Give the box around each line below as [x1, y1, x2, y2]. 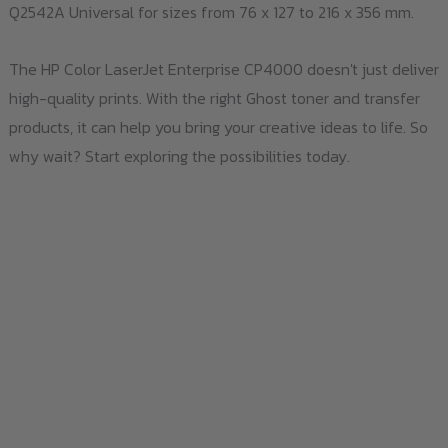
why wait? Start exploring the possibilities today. [8, 144, 350, 169]
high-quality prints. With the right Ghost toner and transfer [8, 86, 420, 111]
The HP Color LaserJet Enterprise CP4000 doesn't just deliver [8, 57, 439, 82]
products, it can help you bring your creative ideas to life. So [8, 115, 428, 140]
